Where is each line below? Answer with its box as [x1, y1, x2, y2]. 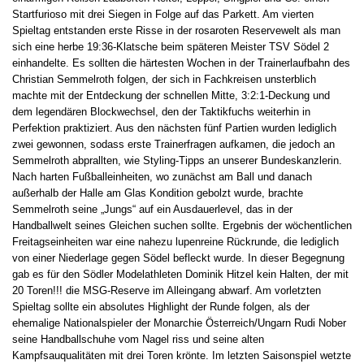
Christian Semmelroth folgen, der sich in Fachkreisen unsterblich [12, 73, 316, 86]
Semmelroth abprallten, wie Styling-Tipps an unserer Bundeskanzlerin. [12, 154, 342, 167]
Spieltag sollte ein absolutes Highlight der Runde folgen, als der [12, 301, 310, 314]
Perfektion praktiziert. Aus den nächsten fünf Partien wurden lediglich [12, 122, 336, 135]
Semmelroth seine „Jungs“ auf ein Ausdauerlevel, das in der [12, 203, 292, 216]
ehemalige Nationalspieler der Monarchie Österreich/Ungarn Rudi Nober [12, 317, 346, 330]
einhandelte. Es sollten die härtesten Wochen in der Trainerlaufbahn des [12, 57, 350, 70]
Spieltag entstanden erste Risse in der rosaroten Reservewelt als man [12, 24, 340, 37]
